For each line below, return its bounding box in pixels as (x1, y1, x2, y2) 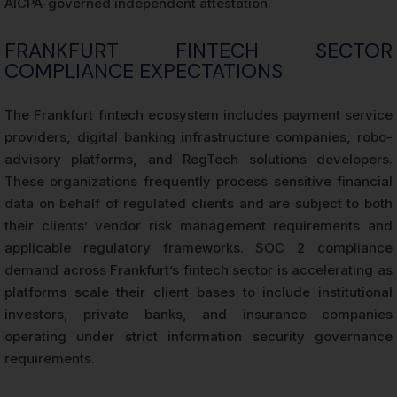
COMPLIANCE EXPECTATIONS (4, 58, 283, 85)
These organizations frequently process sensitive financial (4, 173, 393, 191)
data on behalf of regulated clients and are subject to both (4, 195, 393, 213)
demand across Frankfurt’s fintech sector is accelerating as (4, 261, 393, 279)
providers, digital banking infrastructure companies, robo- (4, 128, 393, 146)
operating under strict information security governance (4, 328, 393, 346)
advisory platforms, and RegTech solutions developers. (4, 151, 393, 168)
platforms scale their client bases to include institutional (4, 284, 393, 301)
